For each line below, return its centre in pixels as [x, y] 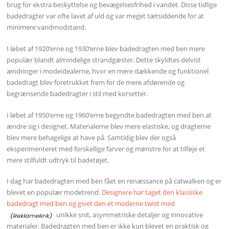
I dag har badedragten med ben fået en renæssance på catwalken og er [114, 181]
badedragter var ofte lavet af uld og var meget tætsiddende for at [106, 16]
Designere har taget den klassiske [152, 192]
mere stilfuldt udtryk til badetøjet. [58, 160]
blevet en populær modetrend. [54, 192]
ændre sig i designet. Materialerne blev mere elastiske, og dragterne [109, 126]
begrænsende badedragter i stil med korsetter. [77, 93]
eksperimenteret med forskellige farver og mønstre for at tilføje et [106, 148]
